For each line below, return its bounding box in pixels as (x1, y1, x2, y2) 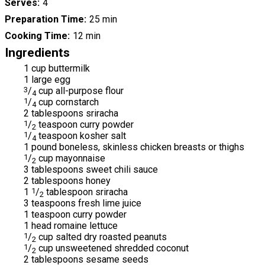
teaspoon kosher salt (36, 130, 126, 141)
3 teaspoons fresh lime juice (24, 197, 141, 209)
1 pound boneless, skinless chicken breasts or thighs (24, 141, 244, 153)
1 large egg (24, 73, 70, 85)
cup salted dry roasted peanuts (36, 231, 167, 243)
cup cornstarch (36, 96, 99, 108)
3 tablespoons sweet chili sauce (24, 163, 158, 175)
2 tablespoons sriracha (24, 107, 118, 119)
